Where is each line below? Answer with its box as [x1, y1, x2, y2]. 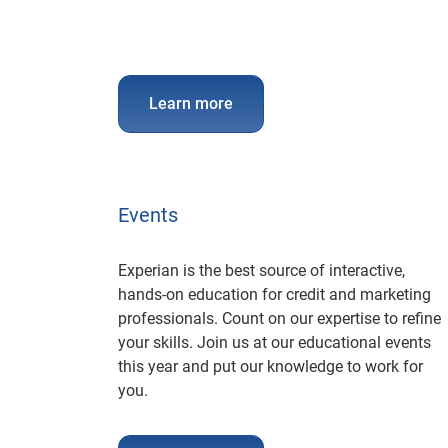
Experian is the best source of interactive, [118, 261, 405, 280]
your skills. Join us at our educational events [118, 333, 431, 352]
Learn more [149, 94, 233, 113]
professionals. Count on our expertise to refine [118, 309, 441, 328]
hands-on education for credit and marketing [118, 285, 431, 304]
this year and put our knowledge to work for [118, 357, 423, 376]
